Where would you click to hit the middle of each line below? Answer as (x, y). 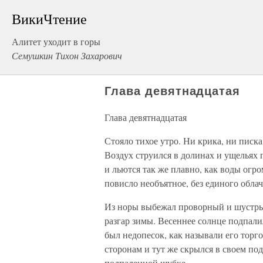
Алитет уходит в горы (56, 41)
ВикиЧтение (49, 19)
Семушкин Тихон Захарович (67, 55)
